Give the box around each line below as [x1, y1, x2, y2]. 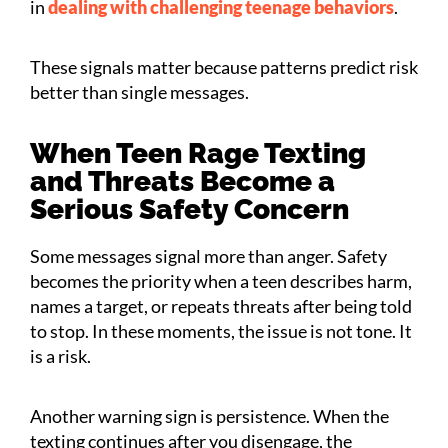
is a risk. [30, 344, 91, 367]
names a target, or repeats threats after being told [30, 294, 412, 317]
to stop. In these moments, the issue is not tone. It [30, 319, 412, 342]
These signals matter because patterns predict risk [30, 55, 418, 78]
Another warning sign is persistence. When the [30, 404, 389, 427]
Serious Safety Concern [30, 192, 349, 226]
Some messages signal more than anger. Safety [30, 244, 387, 267]
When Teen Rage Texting [30, 136, 366, 170]
